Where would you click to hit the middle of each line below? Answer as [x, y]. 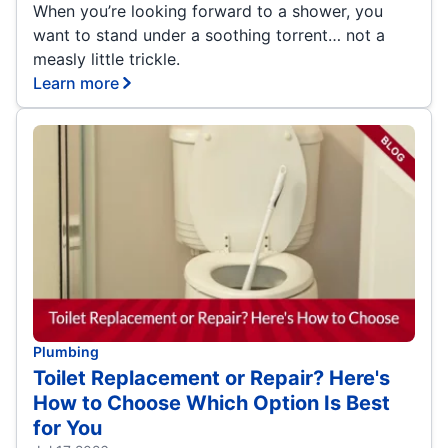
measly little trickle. [106, 58]
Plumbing [66, 351]
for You [67, 427]
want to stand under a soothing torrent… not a [209, 34]
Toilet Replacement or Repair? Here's [211, 377]
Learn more [76, 82]
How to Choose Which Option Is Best [211, 402]
